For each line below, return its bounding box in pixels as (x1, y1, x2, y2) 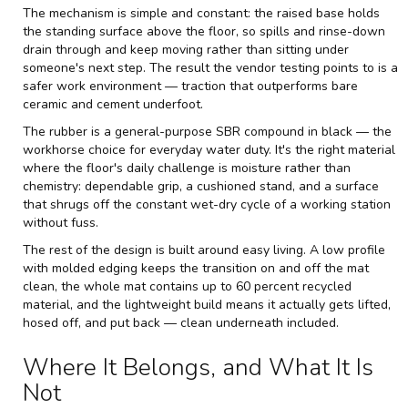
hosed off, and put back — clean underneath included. (23, 313, 339, 331)
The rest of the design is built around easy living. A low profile (23, 240, 385, 259)
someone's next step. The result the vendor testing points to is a (23, 58, 398, 76)
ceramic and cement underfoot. (23, 95, 203, 113)
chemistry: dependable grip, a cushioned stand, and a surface (23, 177, 379, 195)
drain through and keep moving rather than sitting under (23, 40, 349, 58)
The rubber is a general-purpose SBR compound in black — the (23, 122, 392, 140)
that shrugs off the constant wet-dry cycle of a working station (23, 195, 391, 213)
